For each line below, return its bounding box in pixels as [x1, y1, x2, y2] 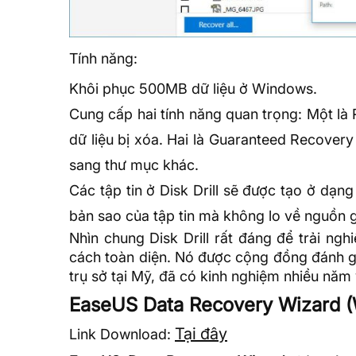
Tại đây [175, 324, 227, 344]
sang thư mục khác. [69, 157, 199, 174]
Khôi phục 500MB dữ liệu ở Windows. [69, 80, 317, 98]
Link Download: [69, 326, 175, 343]
